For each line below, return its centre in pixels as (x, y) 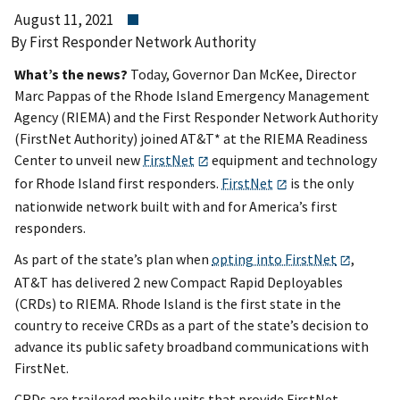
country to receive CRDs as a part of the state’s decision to (192, 325)
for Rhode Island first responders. (118, 183)
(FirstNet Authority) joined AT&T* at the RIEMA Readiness (191, 138)
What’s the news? (71, 74)
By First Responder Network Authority (133, 42)
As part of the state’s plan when (113, 259)
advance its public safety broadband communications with (192, 347)
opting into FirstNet (274, 259)
